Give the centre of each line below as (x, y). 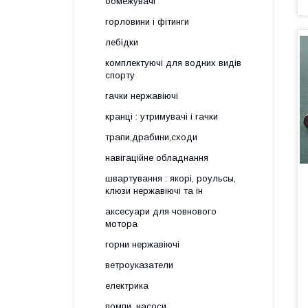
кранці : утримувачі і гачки (162, 117)
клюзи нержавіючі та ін (154, 191)
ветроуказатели (139, 265)
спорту (120, 75)
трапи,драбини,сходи (151, 137)
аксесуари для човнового (161, 211)
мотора (121, 224)
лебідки (122, 42)
